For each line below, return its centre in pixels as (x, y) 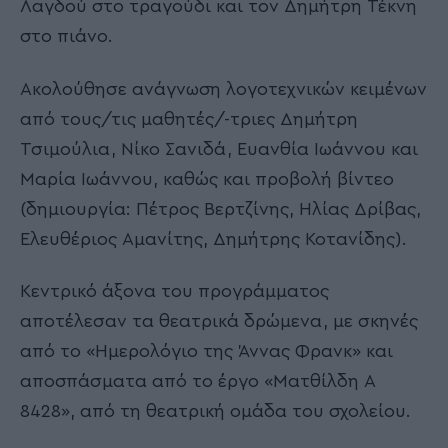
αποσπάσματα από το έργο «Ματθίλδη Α (197, 381)
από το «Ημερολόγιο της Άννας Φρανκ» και (206, 351)
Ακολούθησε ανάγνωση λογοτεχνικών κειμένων (223, 88)
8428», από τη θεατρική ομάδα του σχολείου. (215, 411)
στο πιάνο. (66, 36)
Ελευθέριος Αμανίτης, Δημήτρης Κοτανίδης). (213, 238)
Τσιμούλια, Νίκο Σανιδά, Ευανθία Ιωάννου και (219, 148)
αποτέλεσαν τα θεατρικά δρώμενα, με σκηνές (219, 321)
